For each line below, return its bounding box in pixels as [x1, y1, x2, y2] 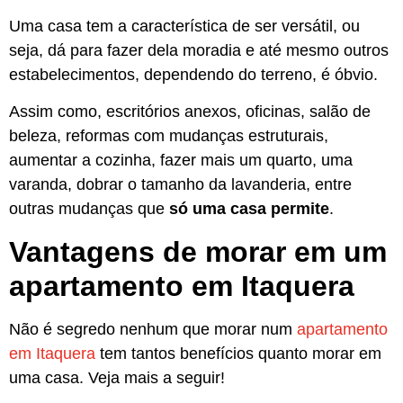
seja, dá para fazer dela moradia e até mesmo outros [9, 41, 389, 60]
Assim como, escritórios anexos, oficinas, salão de [9, 103, 371, 121]
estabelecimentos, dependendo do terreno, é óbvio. [9, 66, 378, 85]
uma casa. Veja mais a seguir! [9, 368, 225, 387]
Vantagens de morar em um [9, 235, 387, 268]
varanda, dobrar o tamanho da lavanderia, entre [9, 175, 352, 194]
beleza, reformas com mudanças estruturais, [9, 127, 328, 146]
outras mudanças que [9, 200, 165, 219]
